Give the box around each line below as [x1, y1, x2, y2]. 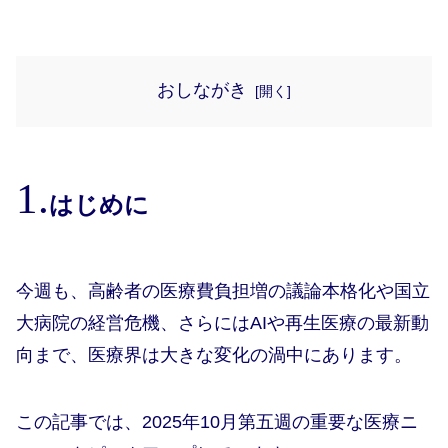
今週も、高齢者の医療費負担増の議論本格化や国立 [16, 281, 430, 302]
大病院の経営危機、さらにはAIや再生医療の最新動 [16, 313, 429, 334]
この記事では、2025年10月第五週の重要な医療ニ [16, 411, 418, 432]
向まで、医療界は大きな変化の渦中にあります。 [16, 345, 412, 366]
